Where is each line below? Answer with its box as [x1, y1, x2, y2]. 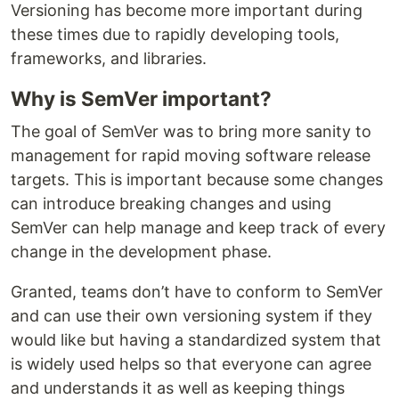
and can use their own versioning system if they [11, 305, 372, 325]
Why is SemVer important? [11, 85, 272, 110]
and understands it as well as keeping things [11, 378, 345, 397]
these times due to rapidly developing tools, [11, 24, 339, 44]
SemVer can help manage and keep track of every [11, 217, 386, 237]
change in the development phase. [11, 241, 272, 261]
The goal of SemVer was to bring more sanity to [11, 121, 371, 141]
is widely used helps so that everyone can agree [11, 354, 371, 373]
